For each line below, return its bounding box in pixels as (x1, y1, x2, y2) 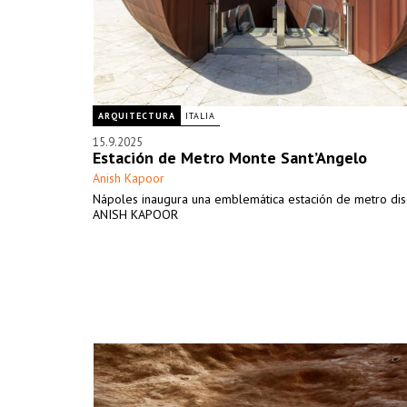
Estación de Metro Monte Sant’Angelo (93, 147, 367, 168)
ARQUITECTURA (98, 110, 175, 122)
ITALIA (185, 110, 215, 122)
